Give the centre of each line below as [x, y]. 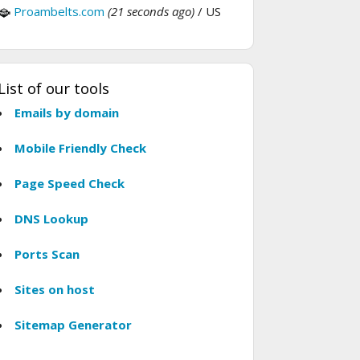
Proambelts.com [59, 12]
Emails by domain [67, 113]
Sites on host [55, 290]
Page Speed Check [70, 184]
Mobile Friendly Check [80, 148]
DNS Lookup [51, 219]
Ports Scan [47, 254]
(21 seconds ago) [151, 12]
